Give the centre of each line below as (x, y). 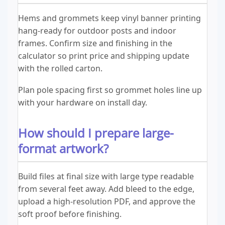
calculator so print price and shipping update (104, 56)
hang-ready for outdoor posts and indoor (97, 31)
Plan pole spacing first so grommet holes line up (110, 90)
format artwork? (63, 149)
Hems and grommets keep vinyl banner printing (109, 18)
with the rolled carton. (60, 69)
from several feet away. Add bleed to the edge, (106, 189)
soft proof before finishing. (70, 214)
